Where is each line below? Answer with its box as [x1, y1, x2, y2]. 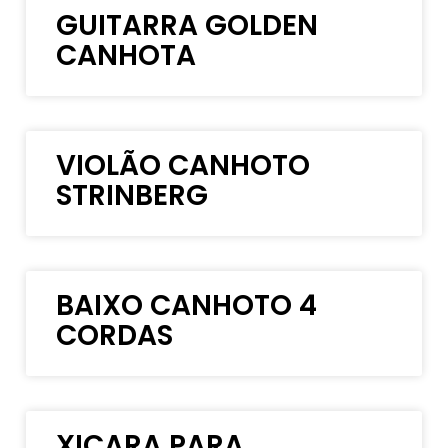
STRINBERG [56, 175, 209, 215]
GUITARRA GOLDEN [56, 5, 319, 45]
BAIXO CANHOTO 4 [56, 285, 318, 325]
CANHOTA [56, 35, 197, 75]
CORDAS [56, 315, 174, 355]
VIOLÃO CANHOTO [56, 145, 311, 185]
